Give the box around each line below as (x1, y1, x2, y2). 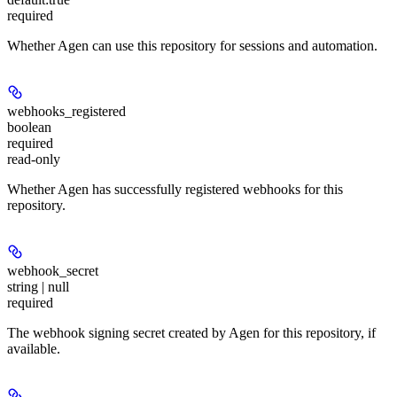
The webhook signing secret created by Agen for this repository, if (7, 325, 376, 341)
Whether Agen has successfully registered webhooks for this (7, 182, 343, 198)
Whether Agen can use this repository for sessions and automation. (7, 38, 378, 54)
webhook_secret (7, 263, 98, 279)
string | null (7, 279, 69, 295)
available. (7, 341, 60, 357)
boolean (7, 120, 51, 136)
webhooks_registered (7, 104, 126, 120)
